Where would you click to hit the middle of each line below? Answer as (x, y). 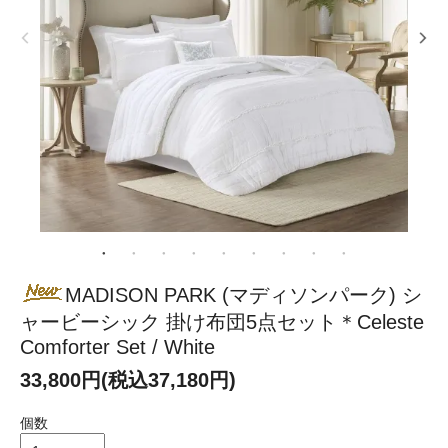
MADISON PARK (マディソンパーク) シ (243, 294)
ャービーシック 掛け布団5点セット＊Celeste (222, 321)
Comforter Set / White (117, 346)
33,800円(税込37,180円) (128, 379)
